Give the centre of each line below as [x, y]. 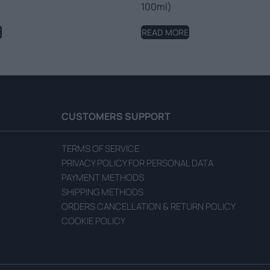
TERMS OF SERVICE [100, 149]
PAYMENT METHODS [102, 178]
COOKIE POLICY [93, 221]
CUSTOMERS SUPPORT [116, 117]
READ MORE [165, 33]
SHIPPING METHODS [102, 192]
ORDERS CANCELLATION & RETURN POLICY [148, 207]
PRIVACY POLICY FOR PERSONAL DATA [137, 163]
